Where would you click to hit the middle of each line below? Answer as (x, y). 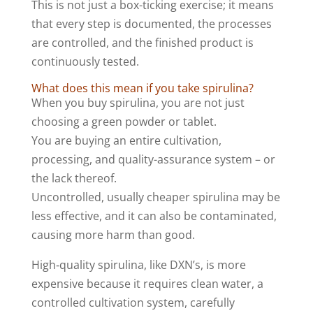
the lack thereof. (74, 179)
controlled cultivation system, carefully (133, 303)
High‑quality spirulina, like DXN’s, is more (138, 265)
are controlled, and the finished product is (142, 43)
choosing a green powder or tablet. (124, 122)
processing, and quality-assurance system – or (153, 160)
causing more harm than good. (113, 235)
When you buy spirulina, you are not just (138, 103)
